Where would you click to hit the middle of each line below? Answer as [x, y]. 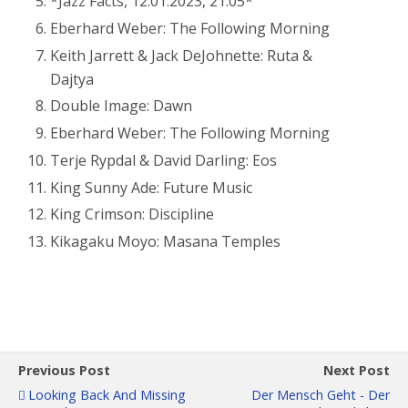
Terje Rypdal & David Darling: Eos [164, 160]
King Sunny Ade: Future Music [152, 187]
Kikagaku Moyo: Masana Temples [166, 242]
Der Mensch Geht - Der [321, 395]
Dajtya [72, 79]
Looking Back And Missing [107, 395]
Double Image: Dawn [122, 106]
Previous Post [64, 371]
